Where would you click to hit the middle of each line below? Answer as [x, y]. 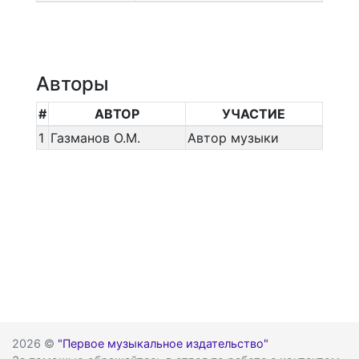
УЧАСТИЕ [254, 114]
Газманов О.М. [95, 138]
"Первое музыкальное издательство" [163, 343]
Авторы [72, 84]
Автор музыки [233, 138]
